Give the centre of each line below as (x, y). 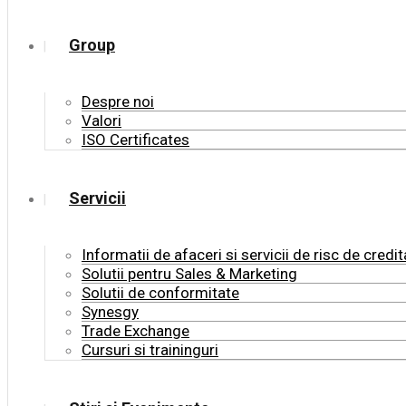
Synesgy (110, 312)
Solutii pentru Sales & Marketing (189, 274)
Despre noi (118, 101)
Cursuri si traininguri (150, 350)
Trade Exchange (135, 331)
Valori (101, 121)
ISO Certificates (135, 140)
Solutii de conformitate (160, 293)
